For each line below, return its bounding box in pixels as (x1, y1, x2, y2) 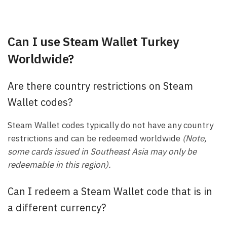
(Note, (182, 133, 207, 144)
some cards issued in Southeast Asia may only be (8, 146, 197, 158)
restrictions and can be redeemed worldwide (8, 133, 182, 144)
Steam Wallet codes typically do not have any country (8, 120, 213, 131)
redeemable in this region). (8, 159, 111, 171)
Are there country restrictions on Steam (8, 79, 193, 93)
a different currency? (8, 201, 106, 215)
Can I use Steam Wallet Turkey (8, 33, 179, 50)
